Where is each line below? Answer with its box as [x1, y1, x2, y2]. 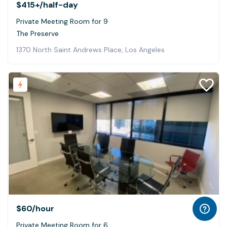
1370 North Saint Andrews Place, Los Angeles [16, 45, 165, 55]
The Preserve [16, 29, 59, 39]
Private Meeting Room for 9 [16, 17, 108, 26]
